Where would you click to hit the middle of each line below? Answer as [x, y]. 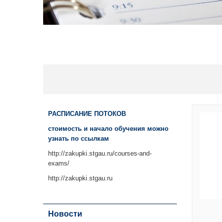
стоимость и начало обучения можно [108, 129]
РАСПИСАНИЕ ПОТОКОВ [87, 114]
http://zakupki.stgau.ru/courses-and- [100, 153]
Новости [65, 214]
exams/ [59, 163]
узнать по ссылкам [79, 139]
